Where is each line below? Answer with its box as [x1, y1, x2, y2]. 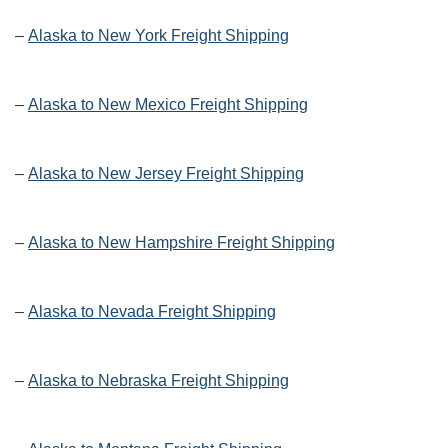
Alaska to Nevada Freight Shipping [28, 303, 276, 321]
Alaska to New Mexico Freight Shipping [28, 96, 308, 114]
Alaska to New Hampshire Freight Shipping [28, 234, 335, 252]
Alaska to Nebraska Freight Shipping [28, 372, 289, 390]
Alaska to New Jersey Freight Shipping [28, 165, 304, 183]
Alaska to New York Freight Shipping [28, 27, 289, 45]
